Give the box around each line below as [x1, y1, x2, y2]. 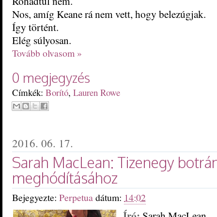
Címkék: [12, 86, 46, 98]
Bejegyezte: [12, 190, 59, 204]
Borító [46, 86, 68, 98]
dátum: [95, 190, 124, 204]
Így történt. [12, 19, 59, 34]
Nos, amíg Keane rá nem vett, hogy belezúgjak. [12, 6, 206, 21]
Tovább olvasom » [12, 46, 82, 60]
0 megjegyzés [12, 69, 90, 86]
